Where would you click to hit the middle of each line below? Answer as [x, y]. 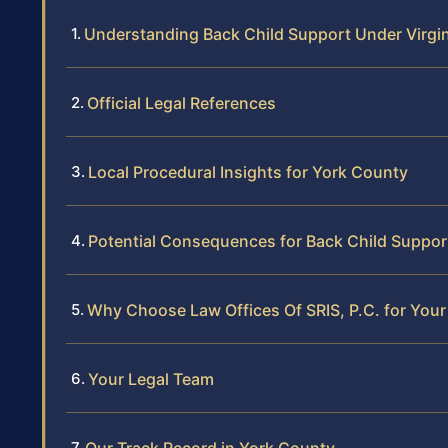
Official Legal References [181, 103]
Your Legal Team [151, 379]
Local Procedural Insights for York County [248, 172]
